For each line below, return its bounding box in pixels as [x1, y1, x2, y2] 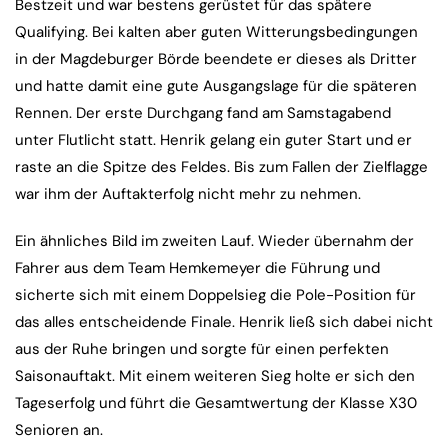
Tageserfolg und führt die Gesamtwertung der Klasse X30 [15, 393, 417, 414]
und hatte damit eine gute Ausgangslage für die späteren [15, 76, 417, 97]
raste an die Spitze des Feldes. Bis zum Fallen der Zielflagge [15, 157, 428, 178]
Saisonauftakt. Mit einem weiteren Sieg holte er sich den [15, 366, 415, 387]
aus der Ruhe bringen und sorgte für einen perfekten [15, 339, 389, 360]
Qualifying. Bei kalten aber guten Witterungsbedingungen [15, 22, 418, 43]
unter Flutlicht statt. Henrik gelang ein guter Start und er [15, 130, 412, 151]
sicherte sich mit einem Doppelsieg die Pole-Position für [15, 285, 416, 306]
